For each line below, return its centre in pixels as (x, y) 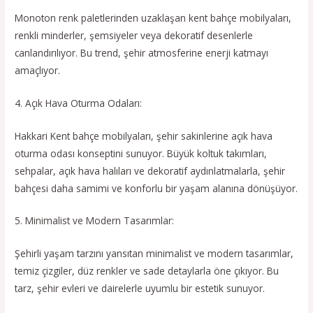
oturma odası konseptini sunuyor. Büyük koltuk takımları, (141, 153)
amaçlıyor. (38, 70)
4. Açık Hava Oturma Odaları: (79, 103)
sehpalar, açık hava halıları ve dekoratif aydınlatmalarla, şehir (150, 170)
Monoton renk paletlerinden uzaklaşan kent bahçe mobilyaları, (153, 17)
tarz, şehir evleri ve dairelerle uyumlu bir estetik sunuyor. (140, 289)
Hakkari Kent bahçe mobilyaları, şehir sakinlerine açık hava (144, 136)
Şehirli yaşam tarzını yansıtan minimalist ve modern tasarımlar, (154, 254)
